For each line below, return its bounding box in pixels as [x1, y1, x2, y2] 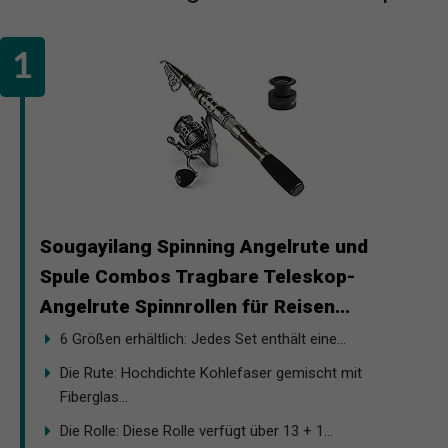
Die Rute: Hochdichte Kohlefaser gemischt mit [60, 363, 362, 382]
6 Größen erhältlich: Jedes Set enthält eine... [60, 329, 346, 348]
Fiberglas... [60, 387, 128, 406]
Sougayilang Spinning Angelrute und [40, 234, 368, 258]
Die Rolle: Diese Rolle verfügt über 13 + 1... [60, 421, 333, 440]
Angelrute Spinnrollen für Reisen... [40, 294, 350, 318]
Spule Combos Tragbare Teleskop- [40, 264, 356, 288]
